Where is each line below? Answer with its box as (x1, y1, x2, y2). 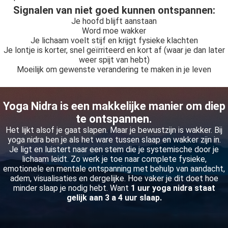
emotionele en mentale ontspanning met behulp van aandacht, (3, 164, 225, 174)
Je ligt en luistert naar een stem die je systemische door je (9, 145, 219, 154)
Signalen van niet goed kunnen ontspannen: (13, 4, 215, 16)
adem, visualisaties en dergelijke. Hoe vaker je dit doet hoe (10, 174, 218, 183)
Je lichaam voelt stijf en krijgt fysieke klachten (30, 36, 198, 45)
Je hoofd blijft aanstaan (71, 16, 157, 26)
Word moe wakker (82, 26, 146, 36)
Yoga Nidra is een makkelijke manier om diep (3, 100, 225, 112)
